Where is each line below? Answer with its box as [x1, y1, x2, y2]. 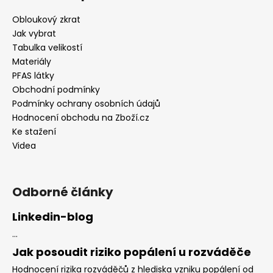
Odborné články [12, 183, 113, 200]
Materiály [12, 55, 51, 68]
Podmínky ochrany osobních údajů [12, 97, 160, 110]
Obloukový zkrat [12, 13, 80, 26]
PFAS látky [12, 69, 54, 82]
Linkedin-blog [12, 208, 93, 224]
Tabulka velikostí [12, 41, 82, 54]
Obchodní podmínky [12, 83, 100, 96]
